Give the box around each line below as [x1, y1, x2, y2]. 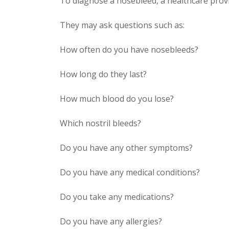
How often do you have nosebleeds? [60, 44, 198, 55]
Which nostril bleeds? [60, 118, 141, 129]
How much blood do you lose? [60, 93, 174, 104]
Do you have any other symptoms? [60, 142, 193, 153]
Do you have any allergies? [60, 216, 162, 227]
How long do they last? [60, 68, 147, 80]
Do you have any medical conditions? [60, 167, 200, 178]
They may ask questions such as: [60, 19, 185, 31]
